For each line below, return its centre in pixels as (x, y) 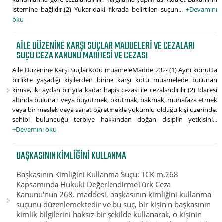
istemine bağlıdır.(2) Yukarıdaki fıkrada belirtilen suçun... (99, 10)
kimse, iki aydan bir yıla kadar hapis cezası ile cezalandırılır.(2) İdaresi (115, 90)
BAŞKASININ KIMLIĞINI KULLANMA (72, 156)
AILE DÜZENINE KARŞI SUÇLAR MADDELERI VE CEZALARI (106, 46)
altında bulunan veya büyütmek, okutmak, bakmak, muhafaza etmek (115, 100)
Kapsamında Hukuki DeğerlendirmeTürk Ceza (94, 184)
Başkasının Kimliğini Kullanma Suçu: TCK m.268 (98, 174)
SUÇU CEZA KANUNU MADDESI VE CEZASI (82, 56)
